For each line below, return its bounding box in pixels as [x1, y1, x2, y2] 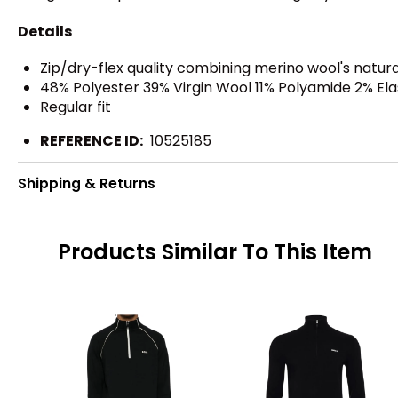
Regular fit [40, 96, 111, 117]
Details [18, 20, 72, 42]
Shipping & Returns [18, 174, 155, 194]
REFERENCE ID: [40, 130, 143, 151]
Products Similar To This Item [58, 237, 372, 267]
